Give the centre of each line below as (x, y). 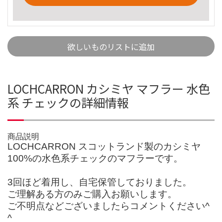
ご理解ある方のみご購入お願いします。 (92, 194)
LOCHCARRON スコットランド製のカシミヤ (104, 146)
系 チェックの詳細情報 (68, 102)
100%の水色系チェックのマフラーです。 (95, 158)
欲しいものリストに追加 (111, 46)
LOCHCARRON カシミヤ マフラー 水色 (109, 88)
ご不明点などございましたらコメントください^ (109, 206)
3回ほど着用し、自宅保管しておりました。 (100, 182)
